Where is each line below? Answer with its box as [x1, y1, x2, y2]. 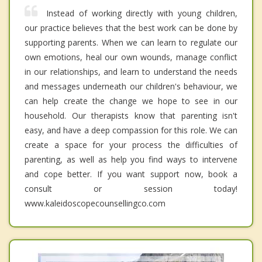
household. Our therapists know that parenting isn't [25, 110, 237, 122]
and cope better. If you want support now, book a [25, 168, 237, 180]
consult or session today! [25, 183, 237, 195]
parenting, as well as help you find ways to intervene [25, 154, 237, 166]
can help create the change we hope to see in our [25, 95, 237, 107]
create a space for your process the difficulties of [25, 139, 237, 151]
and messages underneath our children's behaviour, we [25, 81, 237, 92]
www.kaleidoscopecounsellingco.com [25, 198, 166, 209]
